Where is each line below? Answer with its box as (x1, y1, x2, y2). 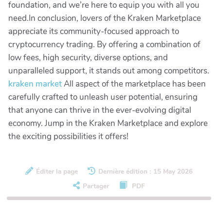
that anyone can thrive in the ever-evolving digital (8, 105, 191, 116)
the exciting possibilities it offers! (8, 131, 128, 142)
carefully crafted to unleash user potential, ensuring (8, 91, 198, 103)
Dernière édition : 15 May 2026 (98, 167, 193, 177)
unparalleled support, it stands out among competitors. (8, 65, 209, 76)
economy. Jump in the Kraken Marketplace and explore (8, 118, 208, 129)
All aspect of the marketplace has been (62, 78, 206, 90)
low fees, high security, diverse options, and (8, 52, 168, 63)
